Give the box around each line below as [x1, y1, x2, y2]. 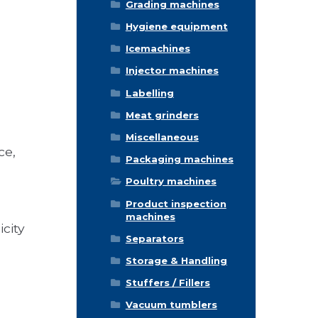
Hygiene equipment [125, 21, 228, 33]
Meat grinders [125, 109, 199, 121]
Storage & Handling [125, 254, 227, 266]
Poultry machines [125, 175, 216, 187]
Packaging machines [125, 153, 234, 165]
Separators [125, 232, 184, 244]
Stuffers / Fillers [125, 277, 210, 289]
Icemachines [125, 43, 190, 55]
